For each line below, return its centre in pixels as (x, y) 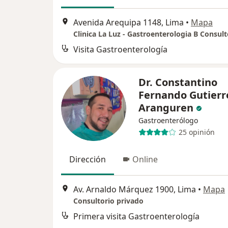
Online (145, 159)
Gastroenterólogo (168, 120)
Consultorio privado (108, 201)
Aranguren (166, 107)
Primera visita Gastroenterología (136, 217)
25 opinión (196, 132)
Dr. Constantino (178, 82)
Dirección (88, 159)
